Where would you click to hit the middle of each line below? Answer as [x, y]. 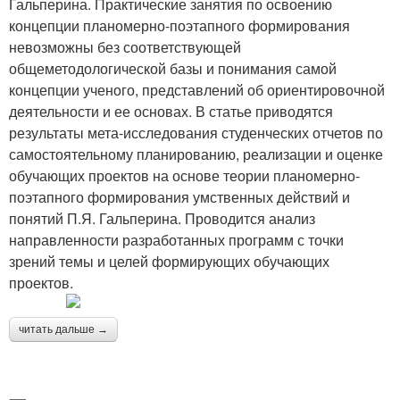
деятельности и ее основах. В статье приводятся [171, 111]
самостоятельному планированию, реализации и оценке [196, 154]
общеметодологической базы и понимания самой [173, 68]
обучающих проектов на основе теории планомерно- [184, 175]
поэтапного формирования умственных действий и [179, 197]
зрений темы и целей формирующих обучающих [169, 261]
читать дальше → [63, 329]
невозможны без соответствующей [125, 47]
